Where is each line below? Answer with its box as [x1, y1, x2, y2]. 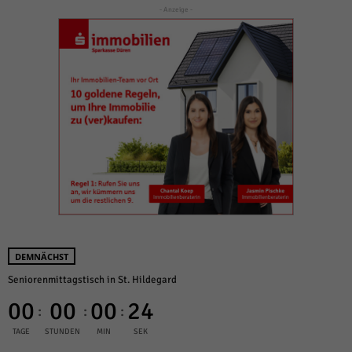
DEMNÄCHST [15, 250, 68, 262]
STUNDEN [45, 326, 80, 336]
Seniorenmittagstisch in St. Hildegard [8, 273, 177, 286]
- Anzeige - [159, 5, 192, 15]
